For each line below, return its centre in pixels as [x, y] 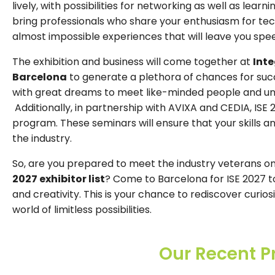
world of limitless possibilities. [82, 209]
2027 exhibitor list [59, 179]
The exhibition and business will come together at [133, 61]
